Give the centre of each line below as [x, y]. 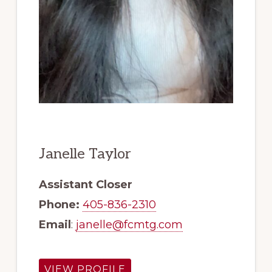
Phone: [59, 204]
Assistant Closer [85, 184]
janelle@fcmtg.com [129, 224]
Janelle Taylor [85, 154]
